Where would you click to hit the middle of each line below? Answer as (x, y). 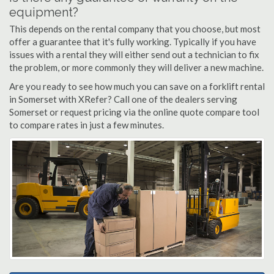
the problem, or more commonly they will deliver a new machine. (136, 67)
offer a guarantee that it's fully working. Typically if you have (133, 42)
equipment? (44, 12)
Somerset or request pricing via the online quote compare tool (134, 112)
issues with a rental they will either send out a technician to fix (134, 54)
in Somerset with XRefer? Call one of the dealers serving (123, 99)
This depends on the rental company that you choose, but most (135, 29)
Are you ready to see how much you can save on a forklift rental (137, 86)
